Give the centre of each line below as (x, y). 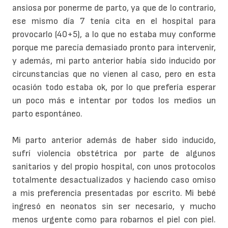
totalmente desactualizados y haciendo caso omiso (114, 180)
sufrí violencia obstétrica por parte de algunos (114, 154)
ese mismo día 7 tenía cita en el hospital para (114, 21)
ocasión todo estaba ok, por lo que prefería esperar (114, 88)
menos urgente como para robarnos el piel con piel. (114, 220)
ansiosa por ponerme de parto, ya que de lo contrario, (114, 8)
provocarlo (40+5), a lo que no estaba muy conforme (114, 35)
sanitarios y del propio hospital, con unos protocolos (114, 167)
